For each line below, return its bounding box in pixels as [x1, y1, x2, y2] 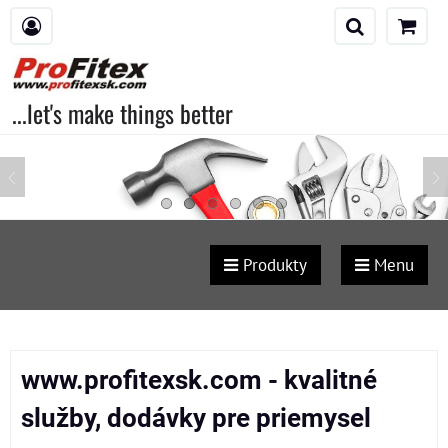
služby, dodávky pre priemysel [21, 403, 371, 433]
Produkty [238, 254, 307, 276]
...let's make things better [12, 95, 233, 131]
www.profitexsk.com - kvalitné [21, 365, 377, 395]
